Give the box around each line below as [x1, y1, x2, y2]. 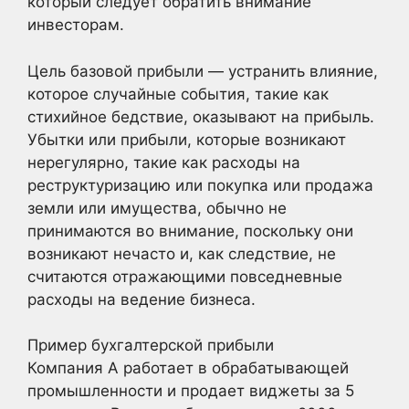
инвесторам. [27, 16, 124, 34]
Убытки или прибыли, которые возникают [27, 130, 346, 149]
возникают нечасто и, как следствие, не [27, 244, 336, 263]
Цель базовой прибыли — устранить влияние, [27, 61, 378, 80]
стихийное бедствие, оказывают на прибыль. [27, 107, 374, 126]
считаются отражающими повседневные [27, 267, 342, 286]
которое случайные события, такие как [27, 84, 329, 103]
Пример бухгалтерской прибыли [27, 336, 274, 354]
